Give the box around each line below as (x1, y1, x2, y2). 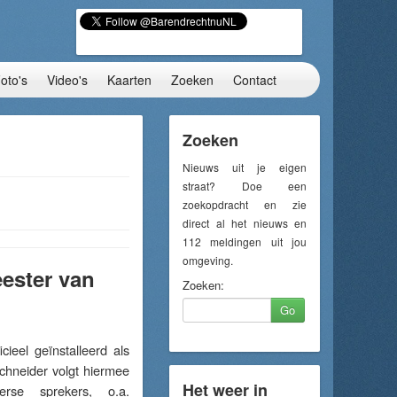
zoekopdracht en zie (183, 197, 307, 212)
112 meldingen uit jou (183, 234, 307, 249)
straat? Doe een (183, 178, 307, 193)
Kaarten (107, 71, 152, 89)
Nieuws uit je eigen (183, 160, 307, 175)
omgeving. (183, 253, 233, 268)
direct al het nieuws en (183, 215, 307, 230)
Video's (47, 71, 88, 89)
